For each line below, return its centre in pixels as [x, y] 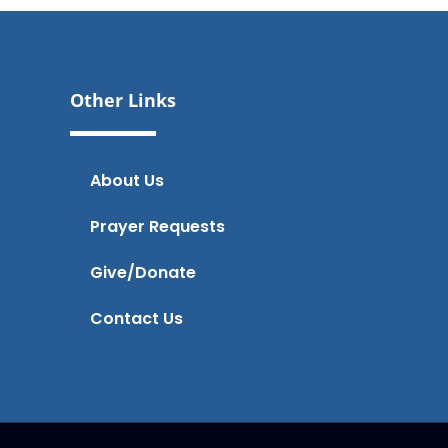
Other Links [122, 100]
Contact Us [136, 319]
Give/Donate [142, 273]
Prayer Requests [157, 227]
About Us [126, 181]
